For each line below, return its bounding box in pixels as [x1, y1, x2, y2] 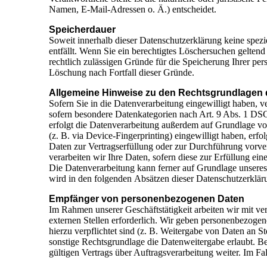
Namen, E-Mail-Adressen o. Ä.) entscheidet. [49, 4, 216, 15]
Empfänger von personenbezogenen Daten [49, 194, 244, 204]
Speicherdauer [49, 24, 116, 35]
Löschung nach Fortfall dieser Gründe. [49, 67, 194, 78]
